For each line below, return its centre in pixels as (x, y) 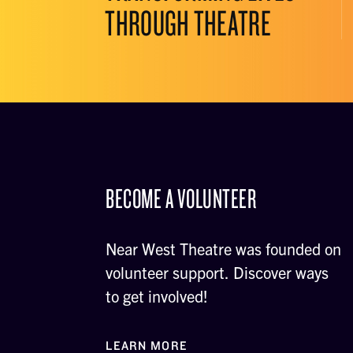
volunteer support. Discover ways (217, 272)
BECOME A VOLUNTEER (181, 198)
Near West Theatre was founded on (224, 249)
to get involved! (157, 296)
